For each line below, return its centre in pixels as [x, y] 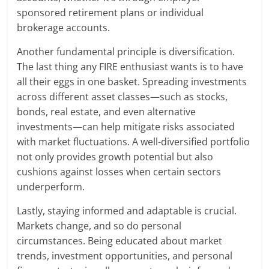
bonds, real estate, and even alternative [107, 112]
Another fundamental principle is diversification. [126, 52]
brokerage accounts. [64, 28]
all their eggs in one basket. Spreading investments [132, 82]
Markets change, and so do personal [99, 226]
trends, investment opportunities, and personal [125, 256]
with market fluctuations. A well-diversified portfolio [134, 142]
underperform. [51, 187]
